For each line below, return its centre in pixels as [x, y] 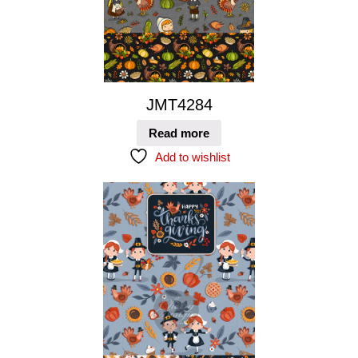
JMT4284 [179, 104]
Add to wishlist [192, 157]
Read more [179, 133]
